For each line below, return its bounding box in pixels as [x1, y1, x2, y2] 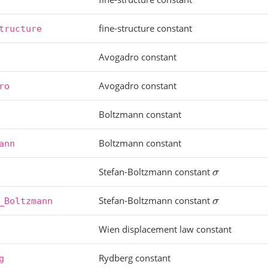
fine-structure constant [99, 22, 193, 34]
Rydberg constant [99, 252, 171, 264]
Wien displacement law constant [99, 223, 232, 235]
